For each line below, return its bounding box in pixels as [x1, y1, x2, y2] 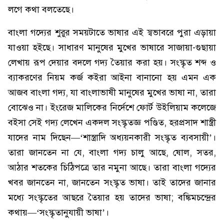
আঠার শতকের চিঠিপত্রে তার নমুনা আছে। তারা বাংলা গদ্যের [8, 162, 216, 173]
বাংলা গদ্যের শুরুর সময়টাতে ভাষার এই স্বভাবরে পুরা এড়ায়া [8, 27, 216, 38]
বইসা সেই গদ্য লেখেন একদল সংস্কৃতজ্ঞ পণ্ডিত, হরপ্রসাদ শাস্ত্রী [8, 117, 216, 128]
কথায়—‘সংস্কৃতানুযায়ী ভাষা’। [8, 207, 109, 218]
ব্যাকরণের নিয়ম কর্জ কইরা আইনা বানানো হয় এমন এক [8, 72, 216, 83]
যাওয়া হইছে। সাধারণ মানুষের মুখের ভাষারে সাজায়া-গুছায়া [8, 42, 216, 53]
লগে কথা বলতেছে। [8, 4, 74, 15]
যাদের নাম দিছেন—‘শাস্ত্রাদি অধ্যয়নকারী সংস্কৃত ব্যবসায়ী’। [8, 132, 216, 143]
